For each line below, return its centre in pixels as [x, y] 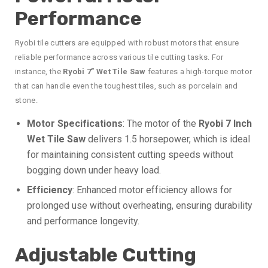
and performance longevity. [83, 221]
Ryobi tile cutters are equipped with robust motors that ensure [127, 42]
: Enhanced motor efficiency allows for [152, 190]
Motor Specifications [75, 123]
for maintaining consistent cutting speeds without [130, 154]
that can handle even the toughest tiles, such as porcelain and [127, 86]
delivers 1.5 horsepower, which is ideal [168, 139]
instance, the [39, 71]
